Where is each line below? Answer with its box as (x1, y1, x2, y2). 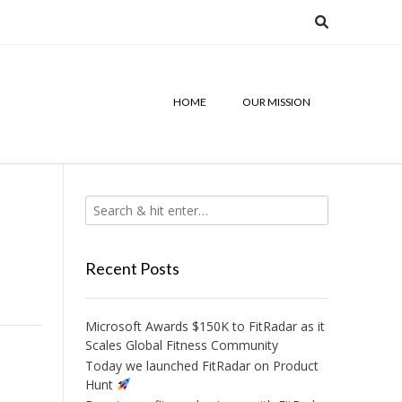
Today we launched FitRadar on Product (84, 357, 319, 374)
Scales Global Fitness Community (84, 336, 278, 354)
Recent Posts (84, 258, 179, 278)
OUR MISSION (242, 95, 310, 109)
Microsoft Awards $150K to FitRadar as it (84, 318, 325, 335)
